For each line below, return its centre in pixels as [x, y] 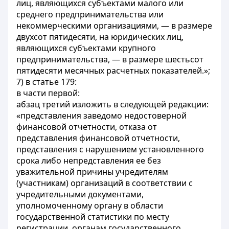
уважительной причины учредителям [92, 172]
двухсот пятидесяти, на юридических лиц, [100, 37]
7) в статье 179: [47, 82]
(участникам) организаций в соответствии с [105, 183]
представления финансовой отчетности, [98, 138]
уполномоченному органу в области [90, 205]
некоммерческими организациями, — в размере [114, 26]
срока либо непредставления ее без [89, 161]
